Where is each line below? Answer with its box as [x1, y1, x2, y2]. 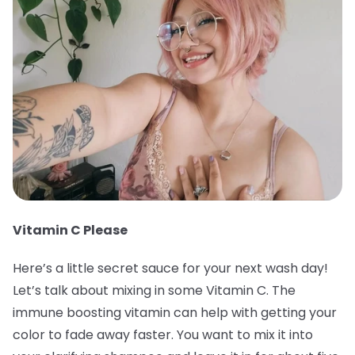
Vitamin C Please [13, 221, 128, 240]
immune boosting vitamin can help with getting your [13, 303, 337, 323]
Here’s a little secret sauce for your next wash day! [13, 259, 328, 278]
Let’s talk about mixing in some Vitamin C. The [13, 281, 296, 300]
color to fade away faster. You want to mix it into [13, 326, 313, 345]
